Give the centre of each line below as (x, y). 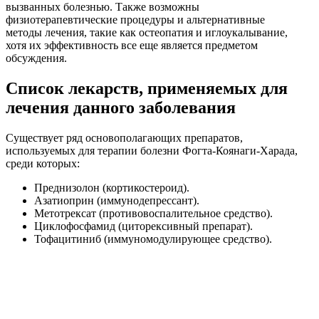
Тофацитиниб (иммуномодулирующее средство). (153, 239)
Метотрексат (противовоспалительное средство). (153, 214)
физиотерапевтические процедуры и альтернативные (135, 20)
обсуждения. (36, 58)
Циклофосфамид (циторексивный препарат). (143, 226)
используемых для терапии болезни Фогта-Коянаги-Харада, (152, 151)
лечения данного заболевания (121, 108)
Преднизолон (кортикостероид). (112, 188)
